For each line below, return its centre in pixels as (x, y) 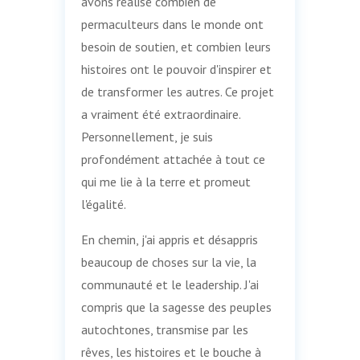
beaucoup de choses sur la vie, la (168, 262)
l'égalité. (103, 204)
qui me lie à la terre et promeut (166, 181)
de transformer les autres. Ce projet (177, 91)
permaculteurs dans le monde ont (172, 24)
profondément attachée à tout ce (173, 159)
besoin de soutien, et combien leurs (176, 46)
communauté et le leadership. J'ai (170, 284)
